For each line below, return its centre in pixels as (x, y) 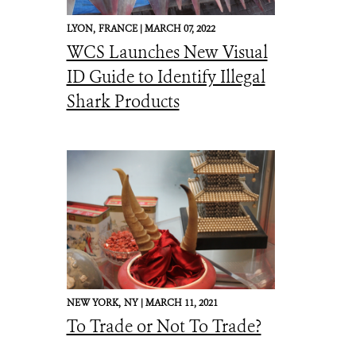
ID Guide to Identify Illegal (166, 77)
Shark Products (123, 102)
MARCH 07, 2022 (180, 29)
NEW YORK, (93, 303)
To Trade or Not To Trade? (164, 327)
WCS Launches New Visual (167, 52)
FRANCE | (121, 29)
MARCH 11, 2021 (181, 303)
